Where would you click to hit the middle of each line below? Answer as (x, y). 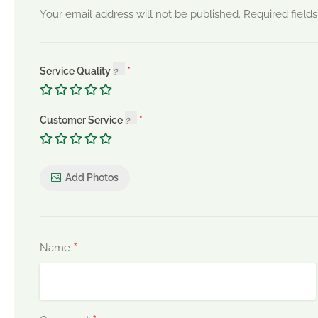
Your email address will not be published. (140, 14)
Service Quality (76, 71)
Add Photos (92, 178)
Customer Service (82, 120)
